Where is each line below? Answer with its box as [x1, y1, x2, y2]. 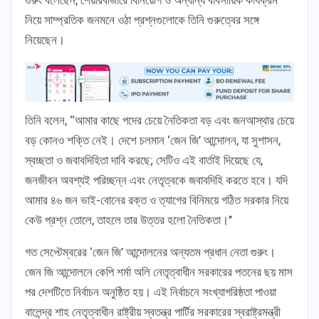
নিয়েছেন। [25, 32, 65, 47]
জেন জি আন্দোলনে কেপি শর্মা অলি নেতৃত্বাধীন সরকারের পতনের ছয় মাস [25, 265, 293, 280]
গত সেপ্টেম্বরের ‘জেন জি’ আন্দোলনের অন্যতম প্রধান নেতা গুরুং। [25, 245, 276, 260]
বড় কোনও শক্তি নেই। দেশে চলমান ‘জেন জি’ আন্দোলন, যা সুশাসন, [25, 133, 281, 148]
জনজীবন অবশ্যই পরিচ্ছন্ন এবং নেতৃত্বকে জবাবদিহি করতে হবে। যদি [25, 173, 288, 188]
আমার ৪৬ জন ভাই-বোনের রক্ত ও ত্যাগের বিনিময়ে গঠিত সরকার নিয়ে [25, 193, 288, 208]
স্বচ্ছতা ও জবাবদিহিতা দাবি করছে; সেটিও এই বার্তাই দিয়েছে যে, [25, 153, 263, 168]
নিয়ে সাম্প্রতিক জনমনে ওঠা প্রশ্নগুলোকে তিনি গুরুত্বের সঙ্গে [25, 12, 259, 27]
